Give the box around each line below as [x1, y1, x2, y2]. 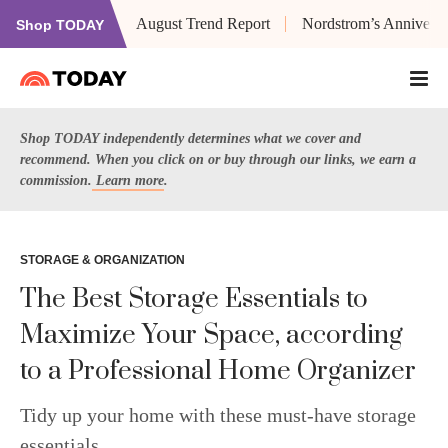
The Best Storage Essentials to [20, 283, 368, 316]
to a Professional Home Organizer [20, 355, 416, 388]
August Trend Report [136, 15, 270, 32]
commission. [20, 173, 92, 188]
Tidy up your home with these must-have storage [20, 404, 416, 426]
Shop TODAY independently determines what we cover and [20, 131, 361, 146]
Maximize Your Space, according [20, 319, 403, 352]
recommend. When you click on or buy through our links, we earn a [20, 152, 416, 167]
